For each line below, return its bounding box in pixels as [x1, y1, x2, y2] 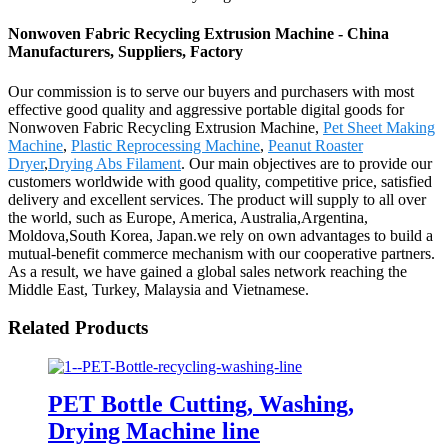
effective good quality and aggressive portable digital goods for [8, 100, 404, 118]
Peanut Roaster [268, 136, 363, 154]
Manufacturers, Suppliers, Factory [8, 43, 243, 61]
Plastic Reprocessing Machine [71, 136, 260, 154]
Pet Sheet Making [323, 118, 435, 136]
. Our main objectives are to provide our [181, 154, 432, 172]
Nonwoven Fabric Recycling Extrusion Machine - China [8, 25, 389, 43]
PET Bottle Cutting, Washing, [48, 390, 354, 417]
